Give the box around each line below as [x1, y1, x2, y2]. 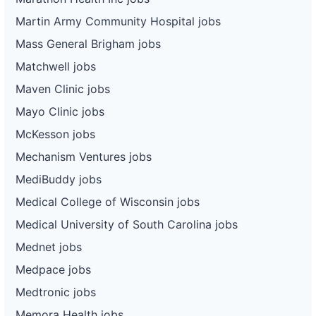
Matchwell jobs [16, 59, 96, 73]
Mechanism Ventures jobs [16, 149, 152, 164]
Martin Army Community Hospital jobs [16, 13, 221, 28]
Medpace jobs [16, 262, 91, 276]
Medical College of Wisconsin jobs [16, 194, 200, 209]
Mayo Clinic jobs [16, 104, 104, 119]
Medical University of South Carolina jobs [16, 217, 238, 231]
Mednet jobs [16, 239, 82, 254]
